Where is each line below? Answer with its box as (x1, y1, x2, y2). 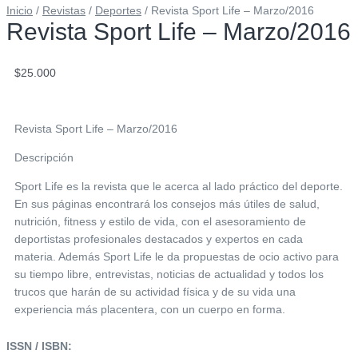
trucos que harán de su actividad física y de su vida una (14, 284, 296, 298)
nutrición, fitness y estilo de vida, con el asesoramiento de (14, 214, 306, 228)
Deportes (95, 3, 141, 17)
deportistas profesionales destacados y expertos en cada (14, 232, 303, 245)
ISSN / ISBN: (6, 339, 75, 352)
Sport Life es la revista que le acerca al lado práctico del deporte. (14, 179, 343, 193)
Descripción (14, 150, 74, 164)
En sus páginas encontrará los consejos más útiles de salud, (14, 197, 320, 210)
